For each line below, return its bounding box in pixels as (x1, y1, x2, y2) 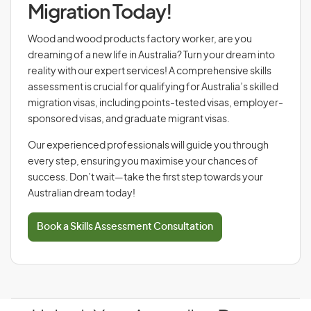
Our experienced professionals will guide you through (28, 141, 269, 151)
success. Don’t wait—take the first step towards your (28, 173, 263, 183)
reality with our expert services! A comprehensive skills (28, 67, 271, 76)
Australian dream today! (28, 189, 135, 199)
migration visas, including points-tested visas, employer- (28, 99, 283, 108)
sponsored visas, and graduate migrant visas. (28, 115, 231, 124)
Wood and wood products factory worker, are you (28, 35, 252, 44)
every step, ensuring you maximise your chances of (28, 157, 258, 167)
